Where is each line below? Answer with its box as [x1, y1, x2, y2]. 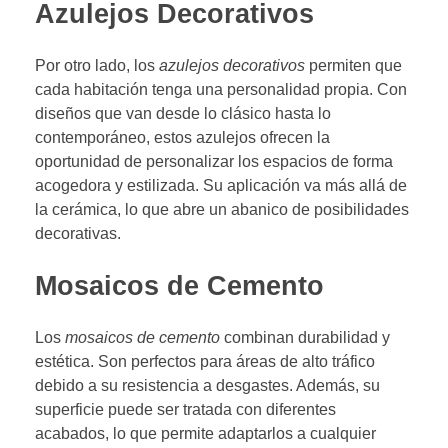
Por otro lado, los [35, 56, 159, 74]
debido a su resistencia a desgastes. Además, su [35, 376, 380, 394]
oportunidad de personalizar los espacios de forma [35, 152, 393, 170]
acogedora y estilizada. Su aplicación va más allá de [35, 176, 407, 194]
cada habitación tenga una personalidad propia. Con [35, 80, 407, 98]
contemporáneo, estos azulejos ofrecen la [35, 128, 330, 146]
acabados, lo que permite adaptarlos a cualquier [35, 424, 376, 442]
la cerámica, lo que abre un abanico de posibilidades [35, 200, 409, 218]
